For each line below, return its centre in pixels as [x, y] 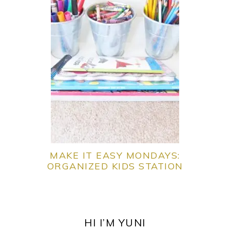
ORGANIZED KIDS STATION [115, 166]
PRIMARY [30, 207]
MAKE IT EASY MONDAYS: [115, 155]
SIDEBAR [29, 221]
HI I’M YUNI [115, 222]
